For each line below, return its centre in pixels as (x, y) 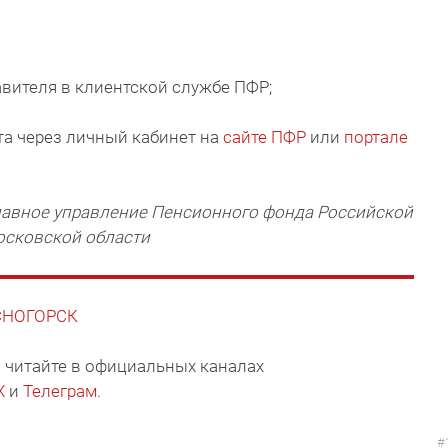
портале (376, 137)
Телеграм (60, 391)
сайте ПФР (264, 137)
